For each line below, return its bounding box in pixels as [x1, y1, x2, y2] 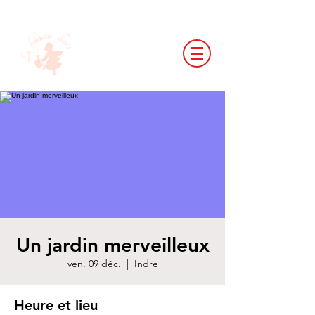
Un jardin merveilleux [15, 233, 210, 257]
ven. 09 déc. [67, 257, 121, 270]
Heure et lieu [14, 297, 98, 314]
